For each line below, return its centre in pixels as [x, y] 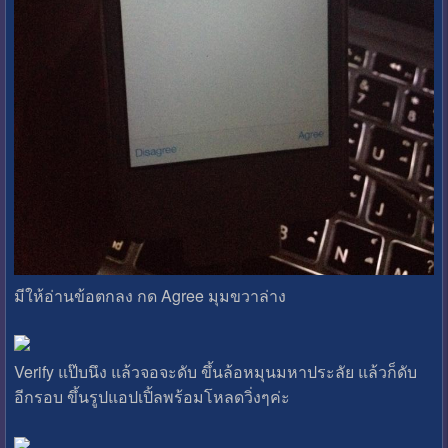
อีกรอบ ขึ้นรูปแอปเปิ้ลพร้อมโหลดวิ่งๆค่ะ [151, 397]
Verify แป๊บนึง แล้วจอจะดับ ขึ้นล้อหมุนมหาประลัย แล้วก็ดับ [215, 372]
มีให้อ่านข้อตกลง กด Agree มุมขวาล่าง [149, 295]
